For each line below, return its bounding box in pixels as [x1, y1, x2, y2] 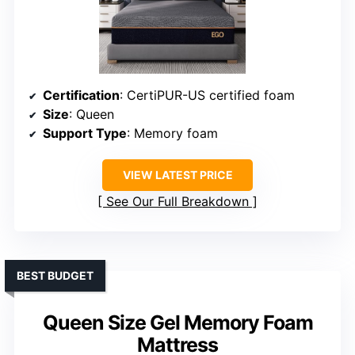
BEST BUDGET [17, 269, 94, 283]
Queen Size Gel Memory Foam [42, 311, 313, 335]
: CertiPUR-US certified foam [120, 87, 295, 104]
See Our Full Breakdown [106, 193, 249, 210]
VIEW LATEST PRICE [122, 168, 233, 182]
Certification [43, 87, 120, 104]
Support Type [43, 125, 127, 142]
